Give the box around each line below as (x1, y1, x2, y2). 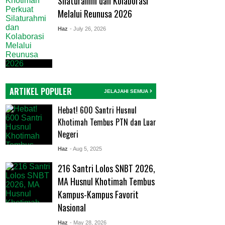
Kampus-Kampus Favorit (57, 187, 139, 201)
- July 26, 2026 (69, 26, 106, 32)
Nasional (57, 200, 86, 214)
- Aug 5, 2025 (69, 145, 102, 152)
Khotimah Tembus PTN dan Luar (57, 116, 156, 128)
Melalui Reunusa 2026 (57, 7, 132, 21)
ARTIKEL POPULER (10, 85, 72, 97)
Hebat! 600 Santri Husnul (57, 103, 137, 116)
